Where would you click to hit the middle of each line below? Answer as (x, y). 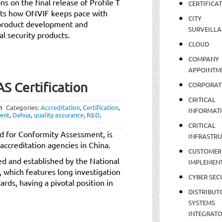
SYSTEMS (201, 202)
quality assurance (59, 114)
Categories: (23, 107)
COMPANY (203, 58)
